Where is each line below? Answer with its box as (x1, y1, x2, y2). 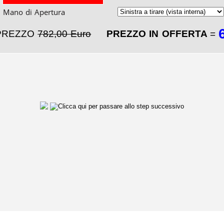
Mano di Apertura (3, 7, 65, 17)
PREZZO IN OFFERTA (106, 28, 210, 39)
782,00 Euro (37, 28, 91, 39)
